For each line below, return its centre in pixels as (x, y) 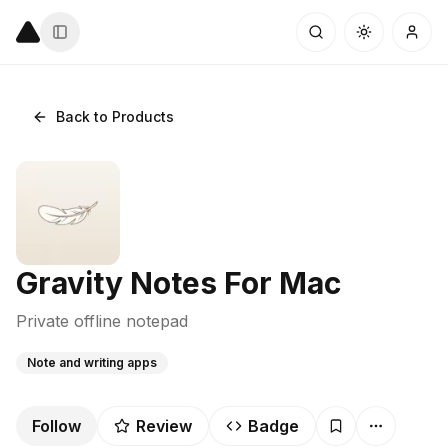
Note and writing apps (92, 362)
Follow (56, 426)
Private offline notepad (102, 321)
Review (164, 426)
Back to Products (115, 116)
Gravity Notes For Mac (178, 283)
